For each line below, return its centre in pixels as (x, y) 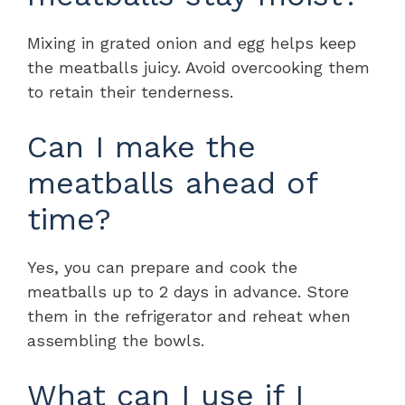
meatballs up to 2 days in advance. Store (188, 291)
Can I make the (141, 146)
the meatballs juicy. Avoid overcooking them (198, 67)
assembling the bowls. (116, 340)
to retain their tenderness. (130, 91)
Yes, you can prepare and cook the (162, 267)
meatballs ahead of (172, 182)
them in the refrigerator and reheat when (189, 316)
